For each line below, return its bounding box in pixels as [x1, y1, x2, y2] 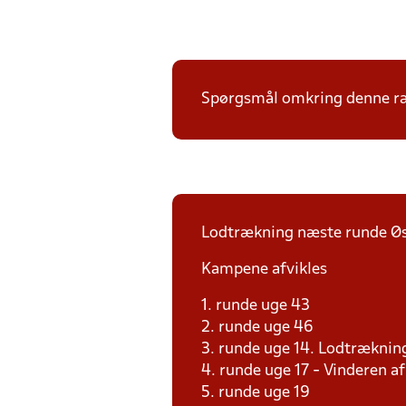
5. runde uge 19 [201, 385, 310, 401]
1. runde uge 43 [201, 298, 310, 314]
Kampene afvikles [201, 262, 327, 277]
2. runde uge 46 [201, 320, 314, 335]
